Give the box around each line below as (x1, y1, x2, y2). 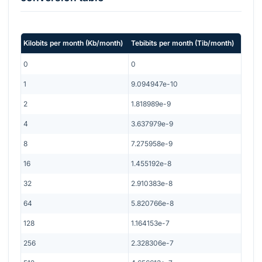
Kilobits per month (23, 38, 84, 47)
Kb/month (88, 38, 120, 47)
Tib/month (197, 38, 232, 47)
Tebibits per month (131, 38, 193, 47)
